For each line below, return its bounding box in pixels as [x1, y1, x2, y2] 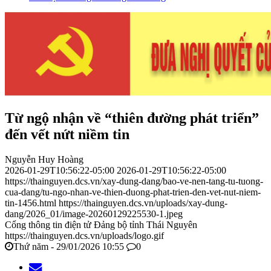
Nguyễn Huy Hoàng [5, 154, 83, 165]
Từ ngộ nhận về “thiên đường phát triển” [5, 109, 259, 126]
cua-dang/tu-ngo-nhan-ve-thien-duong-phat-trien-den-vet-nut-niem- [5, 187, 261, 198]
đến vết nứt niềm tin [5, 126, 129, 142]
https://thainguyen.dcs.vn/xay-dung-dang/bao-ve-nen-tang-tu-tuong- [5, 176, 263, 187]
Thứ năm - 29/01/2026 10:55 [13, 241, 124, 252]
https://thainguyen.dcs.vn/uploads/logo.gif [5, 230, 164, 241]
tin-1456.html [5, 198, 56, 209]
